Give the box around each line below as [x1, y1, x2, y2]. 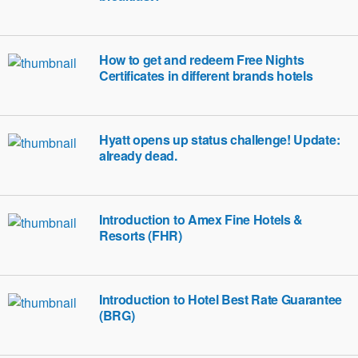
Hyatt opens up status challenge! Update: [99, 130, 340, 149]
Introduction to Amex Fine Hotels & [99, 210, 304, 229]
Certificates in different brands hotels [99, 66, 313, 85]
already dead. [99, 146, 177, 165]
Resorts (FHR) [99, 226, 182, 245]
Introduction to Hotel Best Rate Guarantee [99, 290, 342, 308]
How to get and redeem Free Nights [99, 50, 304, 69]
